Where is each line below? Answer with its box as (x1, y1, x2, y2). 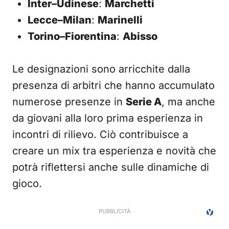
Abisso (123, 30, 157, 42)
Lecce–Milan (28, 14, 91, 26)
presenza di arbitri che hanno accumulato (12, 79, 215, 91)
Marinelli (98, 14, 143, 26)
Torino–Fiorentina (28, 30, 117, 42)
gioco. (12, 177, 42, 190)
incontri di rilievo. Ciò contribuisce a (12, 128, 188, 141)
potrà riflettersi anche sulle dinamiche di (12, 161, 209, 173)
